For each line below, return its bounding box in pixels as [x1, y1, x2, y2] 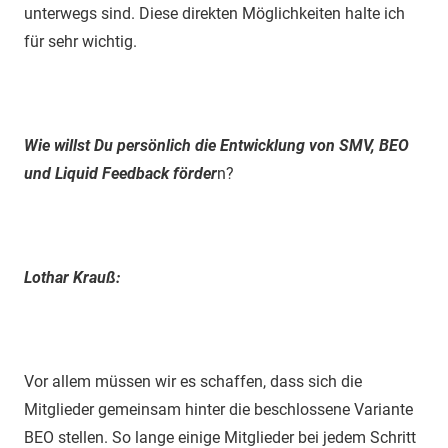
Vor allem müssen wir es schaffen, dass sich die [24, 371, 362, 391]
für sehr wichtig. [24, 31, 137, 51]
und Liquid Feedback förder [24, 163, 217, 183]
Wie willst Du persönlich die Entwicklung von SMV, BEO [24, 135, 409, 155]
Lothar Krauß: [24, 267, 120, 287]
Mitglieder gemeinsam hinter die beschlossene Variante [24, 399, 413, 419]
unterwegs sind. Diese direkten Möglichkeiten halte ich [24, 3, 405, 23]
